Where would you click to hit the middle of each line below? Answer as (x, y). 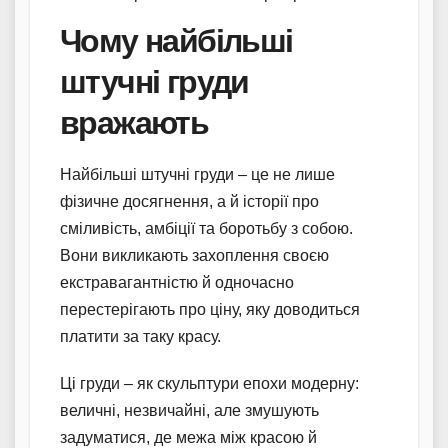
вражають (134, 122)
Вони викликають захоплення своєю (194, 255)
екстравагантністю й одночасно (177, 282)
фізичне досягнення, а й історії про (189, 201)
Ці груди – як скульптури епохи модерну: (209, 383)
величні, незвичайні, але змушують (189, 410)
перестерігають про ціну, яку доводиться (210, 309)
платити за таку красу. (140, 336)
